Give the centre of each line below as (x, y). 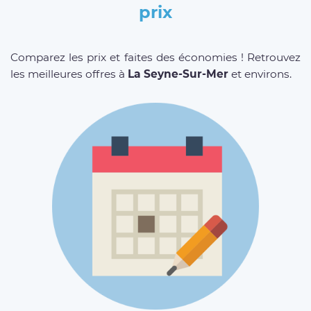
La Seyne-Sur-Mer (178, 74)
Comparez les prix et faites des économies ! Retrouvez (155, 57)
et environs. (260, 74)
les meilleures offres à (69, 74)
